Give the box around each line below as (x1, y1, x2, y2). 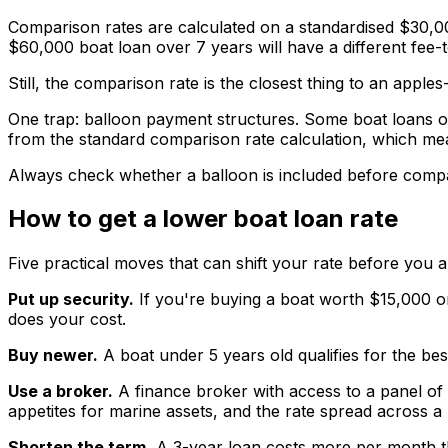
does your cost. (8, 309, 126, 330)
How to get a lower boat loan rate (8, 204, 398, 234)
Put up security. (8, 289, 134, 310)
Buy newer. (8, 345, 98, 366)
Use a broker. (8, 381, 113, 402)
